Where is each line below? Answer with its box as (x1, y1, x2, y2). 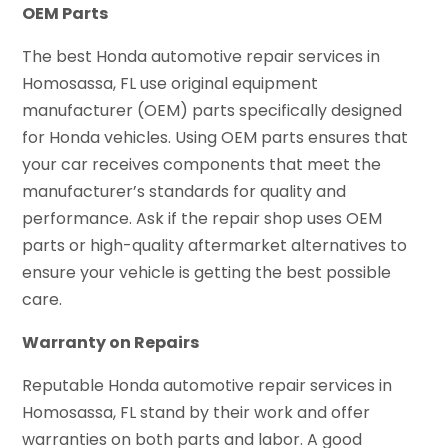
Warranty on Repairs (22, 331, 200, 355)
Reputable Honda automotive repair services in (22, 374, 393, 398)
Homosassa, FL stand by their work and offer (22, 401, 371, 425)
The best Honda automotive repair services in (22, 45, 381, 69)
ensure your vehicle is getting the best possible (22, 261, 392, 285)
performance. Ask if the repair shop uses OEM (22, 207, 383, 231)
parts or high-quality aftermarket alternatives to (22, 234, 408, 258)
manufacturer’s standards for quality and (22, 180, 347, 204)
